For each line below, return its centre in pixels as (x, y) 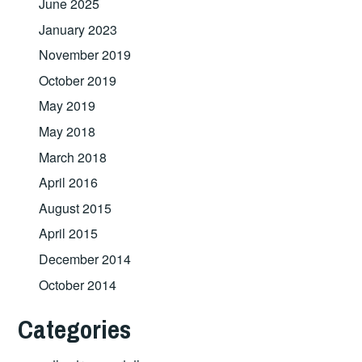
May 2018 (67, 131)
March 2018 (72, 157)
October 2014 (77, 284)
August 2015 (75, 208)
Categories (75, 330)
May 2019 (67, 106)
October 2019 (77, 80)
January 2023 (78, 29)
